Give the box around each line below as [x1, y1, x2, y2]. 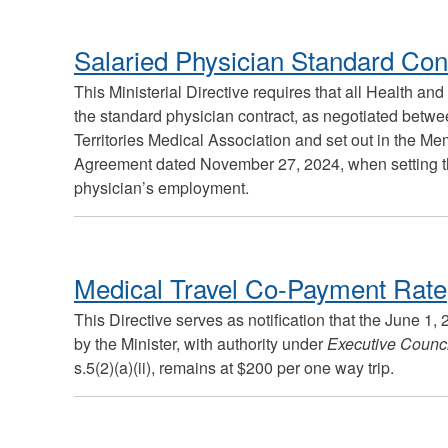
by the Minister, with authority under [73, 332, 327, 356]
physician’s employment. [73, 176, 249, 200]
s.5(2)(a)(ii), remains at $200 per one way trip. [73, 356, 394, 380]
